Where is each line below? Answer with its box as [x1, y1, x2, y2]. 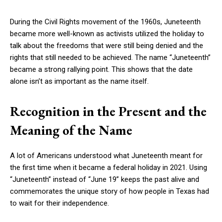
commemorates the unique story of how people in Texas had [10, 187, 209, 196]
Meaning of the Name [10, 121, 132, 139]
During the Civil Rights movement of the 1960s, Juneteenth [10, 17, 201, 27]
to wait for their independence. [10, 199, 109, 208]
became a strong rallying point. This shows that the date [10, 65, 193, 74]
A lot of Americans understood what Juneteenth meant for [10, 151, 203, 161]
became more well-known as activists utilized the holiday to [10, 29, 204, 39]
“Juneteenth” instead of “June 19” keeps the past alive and [10, 175, 199, 184]
